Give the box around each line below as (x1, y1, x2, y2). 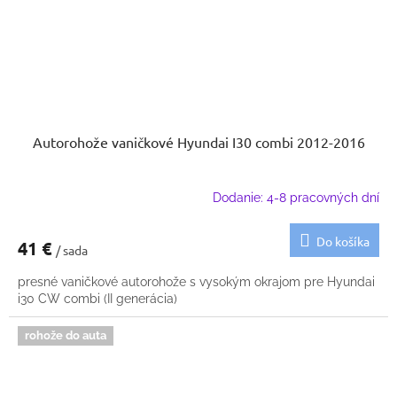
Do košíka (316, 233, 370, 250)
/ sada (56, 242, 88, 259)
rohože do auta (25, 329, 106, 343)
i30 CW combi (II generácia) (18, 292, 177, 307)
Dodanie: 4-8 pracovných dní (213, 190, 379, 205)
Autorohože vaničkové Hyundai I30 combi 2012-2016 (32, 133, 365, 152)
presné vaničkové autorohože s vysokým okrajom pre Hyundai (18, 275, 375, 290)
